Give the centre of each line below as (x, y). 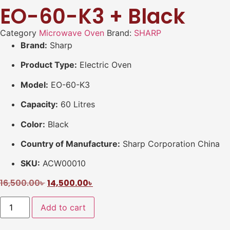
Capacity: (39, 104)
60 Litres (76, 104)
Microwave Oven (72, 33)
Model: (34, 84)
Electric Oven (104, 65)
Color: (33, 124)
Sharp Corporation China (170, 143)
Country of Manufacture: (70, 143)
